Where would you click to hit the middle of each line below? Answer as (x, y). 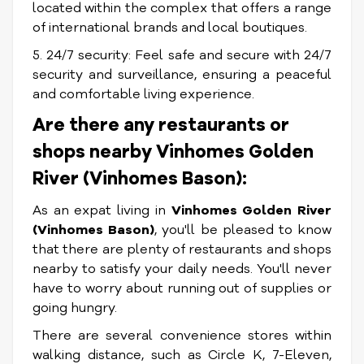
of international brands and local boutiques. (170, 28)
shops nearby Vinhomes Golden (173, 152)
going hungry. (75, 308)
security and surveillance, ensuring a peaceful (182, 75)
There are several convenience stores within (182, 336)
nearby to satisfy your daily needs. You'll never (182, 269)
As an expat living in (102, 210)
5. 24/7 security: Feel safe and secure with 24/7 (182, 55)
